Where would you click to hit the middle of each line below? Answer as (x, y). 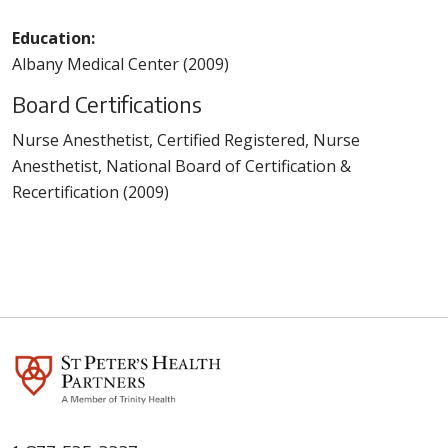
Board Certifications (107, 103)
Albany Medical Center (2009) (120, 63)
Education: (53, 37)
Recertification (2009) (90, 191)
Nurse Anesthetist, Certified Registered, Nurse (186, 139)
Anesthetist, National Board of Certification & (181, 165)
